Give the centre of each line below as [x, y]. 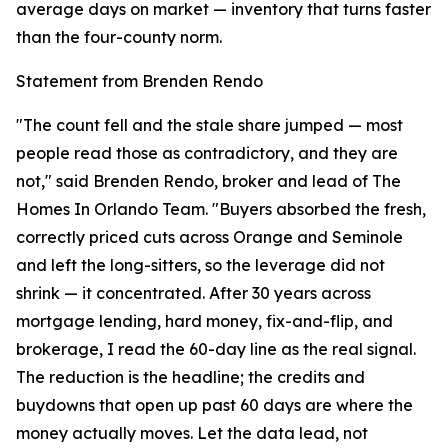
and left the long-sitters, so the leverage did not [200, 265]
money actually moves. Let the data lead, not [192, 433]
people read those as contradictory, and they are [207, 153]
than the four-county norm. [119, 37]
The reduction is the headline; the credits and [190, 377]
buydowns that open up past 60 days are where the [214, 405]
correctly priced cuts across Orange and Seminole [209, 237]
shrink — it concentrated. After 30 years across [193, 293]
